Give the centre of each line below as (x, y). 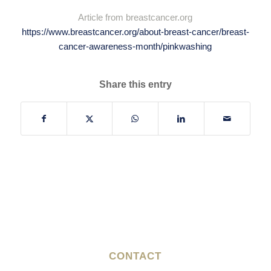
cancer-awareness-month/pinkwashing (135, 46)
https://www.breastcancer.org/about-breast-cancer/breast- (135, 31)
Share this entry (135, 85)
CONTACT (135, 256)
